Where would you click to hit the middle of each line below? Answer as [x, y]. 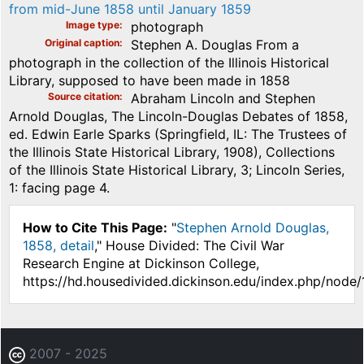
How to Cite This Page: [95, 227]
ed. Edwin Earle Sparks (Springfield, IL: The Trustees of [178, 134]
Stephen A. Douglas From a [215, 44]
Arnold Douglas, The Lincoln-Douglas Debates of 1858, [178, 116]
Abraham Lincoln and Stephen [223, 98]
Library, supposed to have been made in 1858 [149, 80]
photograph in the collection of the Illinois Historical [169, 62]
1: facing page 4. [59, 187]
